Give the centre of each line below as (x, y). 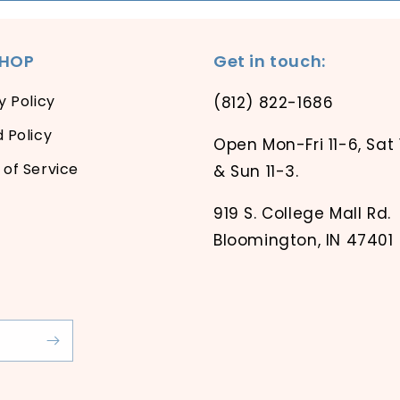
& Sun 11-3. (256, 171)
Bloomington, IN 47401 (304, 240)
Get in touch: (270, 61)
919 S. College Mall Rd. (302, 213)
